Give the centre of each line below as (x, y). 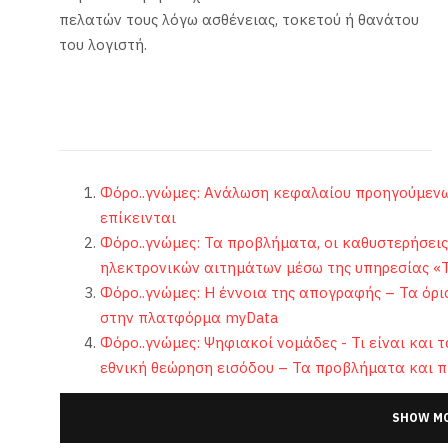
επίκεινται (137, 218)
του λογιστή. (105, 45)
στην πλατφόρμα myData (188, 318)
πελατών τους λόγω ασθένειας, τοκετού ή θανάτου (239, 20)
